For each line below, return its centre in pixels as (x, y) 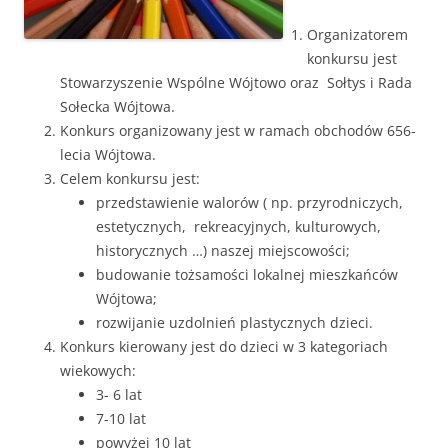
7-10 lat (121, 419)
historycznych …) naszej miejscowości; (223, 251)
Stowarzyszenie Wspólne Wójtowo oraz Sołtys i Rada (236, 83)
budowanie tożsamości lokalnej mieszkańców (247, 275)
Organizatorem (357, 35)
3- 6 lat (119, 395)
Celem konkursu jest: (130, 179)
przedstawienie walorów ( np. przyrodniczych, (251, 203)
